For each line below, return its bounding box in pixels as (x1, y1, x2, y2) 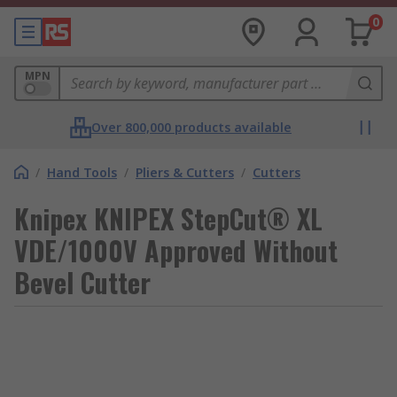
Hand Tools (47, 164, 117, 181)
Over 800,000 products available (91, 119, 292, 136)
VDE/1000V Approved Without (14, 230, 338, 270)
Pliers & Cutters (136, 164, 234, 181)
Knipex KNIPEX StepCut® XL (14, 198, 323, 238)
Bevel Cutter (14, 262, 151, 302)
